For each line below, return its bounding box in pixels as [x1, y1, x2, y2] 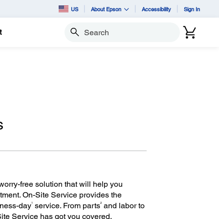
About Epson [91, 5, 121, 12]
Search [64, 32, 86, 41]
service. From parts [32, 201, 100, 211]
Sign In [184, 5, 200, 12]
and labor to [101, 201, 145, 211]
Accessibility [142, 5, 171, 12]
